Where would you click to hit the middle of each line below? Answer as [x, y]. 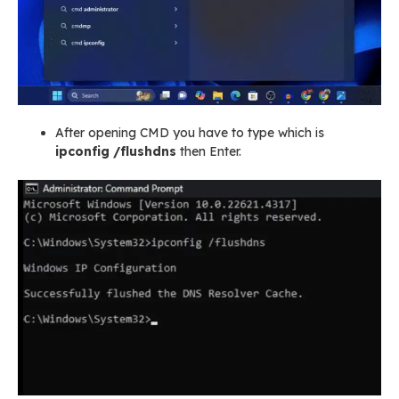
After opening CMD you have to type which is [190, 133]
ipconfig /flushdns [116, 152]
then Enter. [209, 152]
